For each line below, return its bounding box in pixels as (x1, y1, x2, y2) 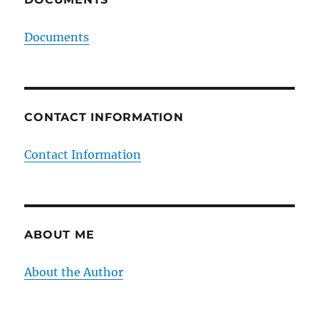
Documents (24, 30, 90, 45)
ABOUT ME (24, 228, 95, 242)
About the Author (24, 265, 124, 280)
